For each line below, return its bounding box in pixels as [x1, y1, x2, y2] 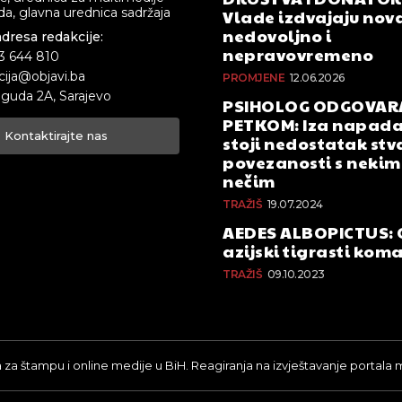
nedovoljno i [223, 24, 331, 48]
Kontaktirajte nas [4, 128, 108, 144]
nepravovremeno [223, 43, 380, 66]
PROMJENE [223, 71, 284, 85]
